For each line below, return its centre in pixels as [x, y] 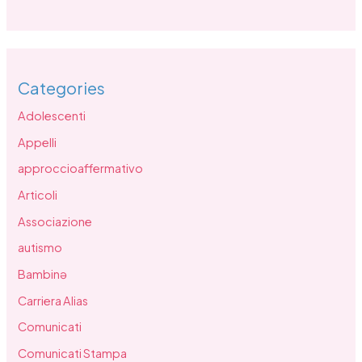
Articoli [38, 195]
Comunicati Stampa [73, 353]
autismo [40, 248]
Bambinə [43, 274]
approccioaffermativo [81, 168]
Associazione [55, 221]
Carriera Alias [53, 300]
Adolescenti [52, 116]
